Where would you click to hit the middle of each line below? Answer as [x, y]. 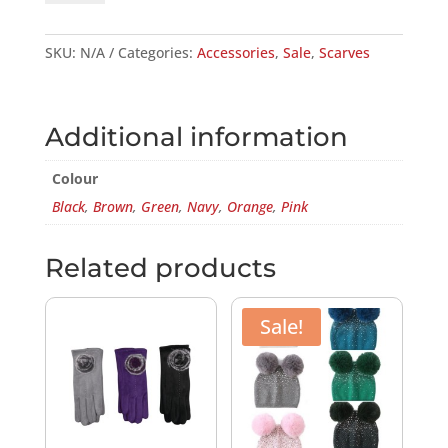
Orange [249, 207]
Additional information [196, 137]
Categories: [157, 53]
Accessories [235, 53]
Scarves [344, 53]
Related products [160, 268]
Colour [74, 179]
